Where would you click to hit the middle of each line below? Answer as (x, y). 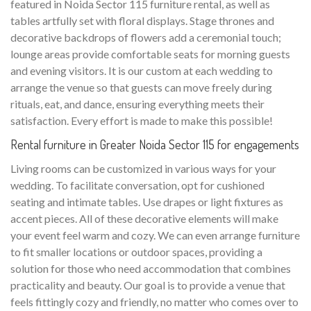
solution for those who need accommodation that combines (151, 268)
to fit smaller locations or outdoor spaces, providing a (136, 251)
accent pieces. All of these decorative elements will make (144, 218)
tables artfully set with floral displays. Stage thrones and (142, 20)
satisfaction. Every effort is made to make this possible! (142, 120)
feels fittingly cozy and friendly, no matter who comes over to (154, 301)
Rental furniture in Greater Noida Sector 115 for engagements (155, 144)
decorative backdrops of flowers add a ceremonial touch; (146, 37)
